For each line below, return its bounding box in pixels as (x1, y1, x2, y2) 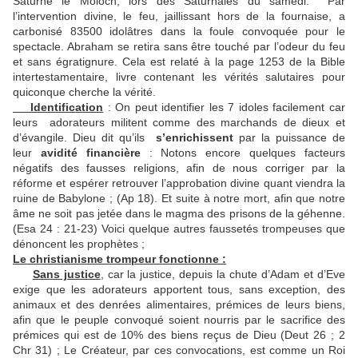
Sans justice (32, 268, 101, 281)
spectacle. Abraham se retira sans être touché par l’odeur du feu (13, 40, 345, 54)
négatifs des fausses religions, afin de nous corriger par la (13, 161, 345, 175)
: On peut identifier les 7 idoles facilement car (103, 101, 346, 114)
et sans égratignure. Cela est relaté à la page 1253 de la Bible (13, 55, 345, 69)
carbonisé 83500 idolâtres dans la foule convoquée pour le (13, 25, 345, 38)
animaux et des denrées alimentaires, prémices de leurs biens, (13, 298, 345, 312)
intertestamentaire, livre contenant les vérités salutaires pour (13, 70, 345, 84)
